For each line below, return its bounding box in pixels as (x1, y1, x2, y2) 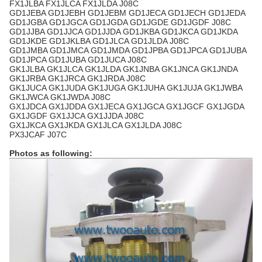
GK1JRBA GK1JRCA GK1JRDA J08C (9, 74, 146, 83)
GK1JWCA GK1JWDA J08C (9, 92, 111, 102)
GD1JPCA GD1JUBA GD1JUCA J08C (9, 55, 147, 64)
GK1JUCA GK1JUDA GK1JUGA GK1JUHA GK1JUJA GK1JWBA (9, 83, 242, 92)
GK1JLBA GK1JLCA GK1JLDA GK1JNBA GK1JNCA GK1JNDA (9, 64, 237, 74)
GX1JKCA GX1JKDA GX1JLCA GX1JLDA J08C (9, 120, 182, 130)
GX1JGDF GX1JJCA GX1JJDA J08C (9, 111, 144, 120)
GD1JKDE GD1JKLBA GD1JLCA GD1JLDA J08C (9, 36, 189, 46)
